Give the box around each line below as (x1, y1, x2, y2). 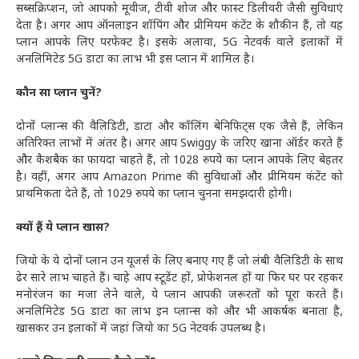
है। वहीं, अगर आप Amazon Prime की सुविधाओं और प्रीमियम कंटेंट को (16, 170, 343, 186)
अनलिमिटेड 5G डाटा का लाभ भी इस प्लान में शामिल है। (16, 52, 257, 68)
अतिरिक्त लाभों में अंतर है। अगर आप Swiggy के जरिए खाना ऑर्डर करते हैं (16, 136, 343, 152)
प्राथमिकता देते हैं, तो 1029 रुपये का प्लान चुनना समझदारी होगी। (16, 187, 295, 203)
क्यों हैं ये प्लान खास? (16, 220, 110, 236)
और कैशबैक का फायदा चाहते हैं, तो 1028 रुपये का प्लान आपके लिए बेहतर (16, 153, 343, 169)
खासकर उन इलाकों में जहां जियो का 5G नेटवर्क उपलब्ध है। (16, 321, 268, 337)
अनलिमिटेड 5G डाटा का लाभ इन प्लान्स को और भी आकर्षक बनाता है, (16, 305, 343, 321)
